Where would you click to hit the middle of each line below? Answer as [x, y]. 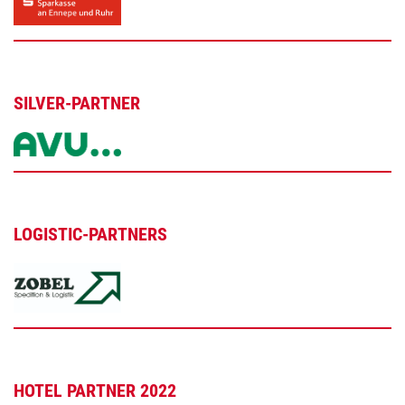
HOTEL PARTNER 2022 [95, 391]
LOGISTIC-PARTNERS [90, 235]
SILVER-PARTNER [77, 103]
